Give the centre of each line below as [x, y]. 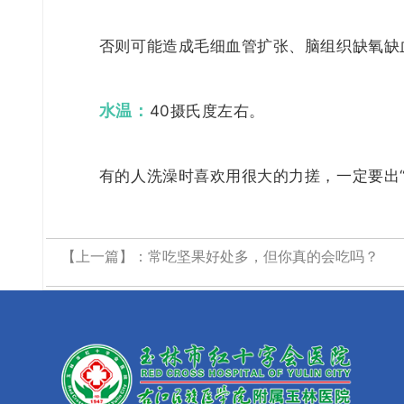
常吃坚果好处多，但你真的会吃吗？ [263, 257]
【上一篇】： [105, 257]
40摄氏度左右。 [207, 111]
